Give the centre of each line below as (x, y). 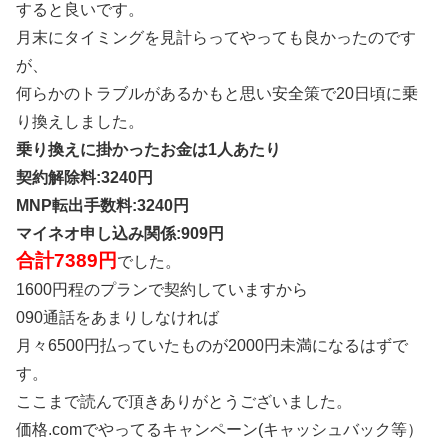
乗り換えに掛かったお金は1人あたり (148, 149)
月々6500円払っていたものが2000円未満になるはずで (212, 345)
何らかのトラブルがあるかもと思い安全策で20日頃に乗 (217, 93)
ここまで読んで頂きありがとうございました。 (184, 401)
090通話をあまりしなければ (117, 317)
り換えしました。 (80, 121)
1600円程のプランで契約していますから (162, 289)
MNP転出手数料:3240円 (102, 205)
